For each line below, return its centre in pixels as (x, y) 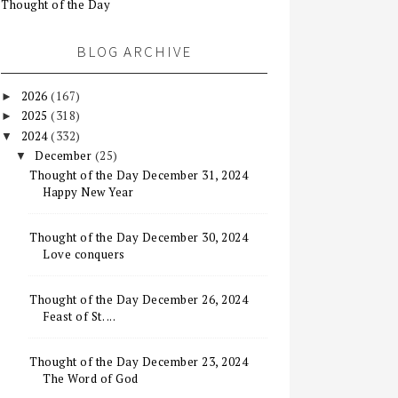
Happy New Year (88, 192)
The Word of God (91, 378)
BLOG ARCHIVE (134, 52)
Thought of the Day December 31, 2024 (139, 175)
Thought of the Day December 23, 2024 (139, 362)
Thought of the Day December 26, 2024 (139, 299)
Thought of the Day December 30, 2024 (139, 237)
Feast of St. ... (80, 316)
